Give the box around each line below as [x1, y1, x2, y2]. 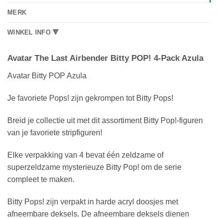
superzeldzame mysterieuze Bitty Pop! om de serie [7, 163, 182, 171]
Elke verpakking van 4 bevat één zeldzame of [7, 150, 163, 159]
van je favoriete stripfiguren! [7, 128, 102, 137]
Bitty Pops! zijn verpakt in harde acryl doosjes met [7, 197, 178, 206]
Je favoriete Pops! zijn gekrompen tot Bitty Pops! [7, 94, 173, 103]
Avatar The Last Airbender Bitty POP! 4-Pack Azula [7, 54, 203, 63]
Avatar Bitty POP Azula [7, 72, 87, 80]
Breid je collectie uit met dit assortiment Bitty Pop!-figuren [7, 116, 203, 125]
